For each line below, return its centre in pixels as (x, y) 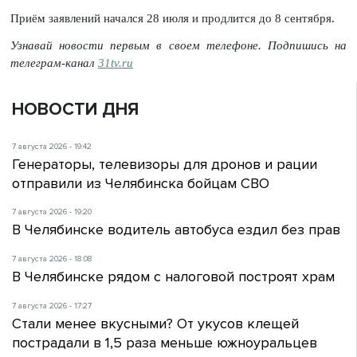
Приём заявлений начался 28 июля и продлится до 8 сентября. (172, 18)
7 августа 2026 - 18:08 (52, 259)
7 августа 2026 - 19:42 (52, 146)
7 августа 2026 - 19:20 (52, 212)
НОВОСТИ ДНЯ (75, 109)
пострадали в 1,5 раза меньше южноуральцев (165, 343)
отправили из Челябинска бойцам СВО (141, 183)
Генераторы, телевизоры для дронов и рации (165, 164)
